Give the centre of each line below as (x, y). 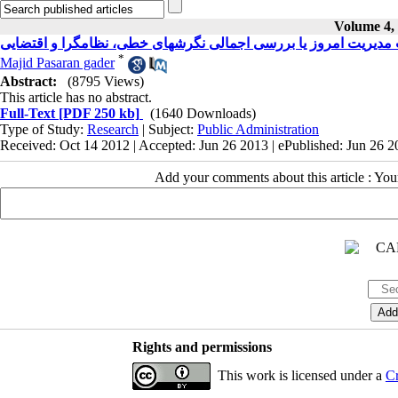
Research (113, 129)
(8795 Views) (106, 81)
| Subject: (168, 129)
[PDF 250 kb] (97, 113)
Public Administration (258, 129)
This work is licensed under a (301, 375)
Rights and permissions (202, 346)
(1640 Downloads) (203, 113)
